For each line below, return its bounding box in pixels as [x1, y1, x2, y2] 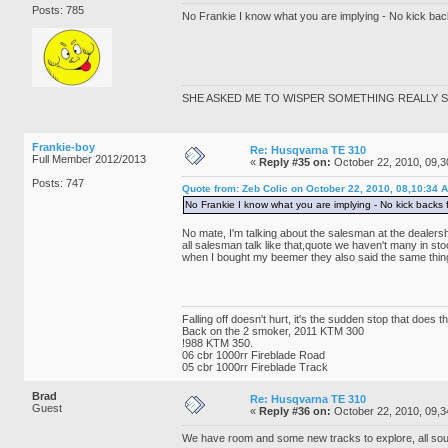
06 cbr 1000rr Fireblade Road [182, 348, 325, 361]
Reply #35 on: [259, 155, 331, 168]
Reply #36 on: [259, 404, 331, 417]
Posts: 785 [32, 3, 84, 16]
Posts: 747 [32, 176, 84, 189]
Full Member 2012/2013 [32, 152, 146, 165]
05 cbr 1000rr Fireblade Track [182, 360, 328, 373]
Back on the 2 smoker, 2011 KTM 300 [182, 324, 364, 337]
